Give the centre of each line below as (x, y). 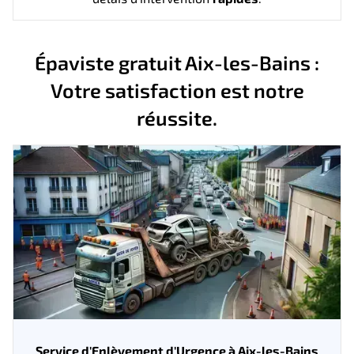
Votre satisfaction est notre (177, 90)
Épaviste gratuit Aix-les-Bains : (177, 62)
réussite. (177, 117)
